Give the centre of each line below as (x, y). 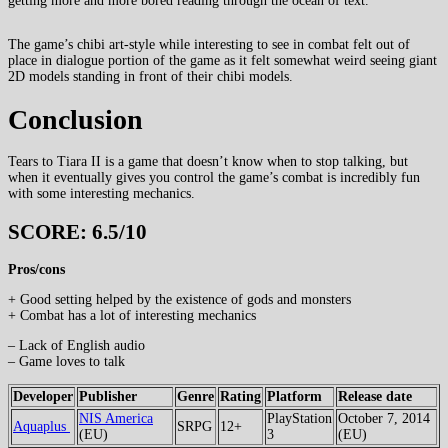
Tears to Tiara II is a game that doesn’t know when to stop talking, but (208, 162)
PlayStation (299, 419)
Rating (240, 397)
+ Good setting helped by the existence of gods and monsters (179, 300)
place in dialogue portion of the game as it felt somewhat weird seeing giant (222, 60)
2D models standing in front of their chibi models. (150, 76)
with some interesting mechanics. (101, 194)
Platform (294, 397)
